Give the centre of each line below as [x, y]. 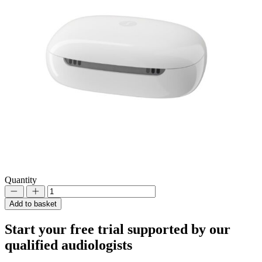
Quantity [21, 180]
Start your [37, 230]
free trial [97, 230]
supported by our [177, 230]
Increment [47, 200]
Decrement [27, 200]
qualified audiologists [68, 245]
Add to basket [33, 204]
